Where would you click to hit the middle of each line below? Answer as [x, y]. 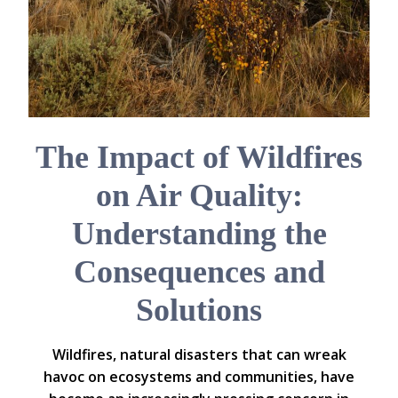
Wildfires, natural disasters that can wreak [199, 354]
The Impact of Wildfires [199, 157]
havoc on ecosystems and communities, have [199, 376]
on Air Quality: [199, 195]
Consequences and [199, 271]
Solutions [199, 310]
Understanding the [199, 233]
